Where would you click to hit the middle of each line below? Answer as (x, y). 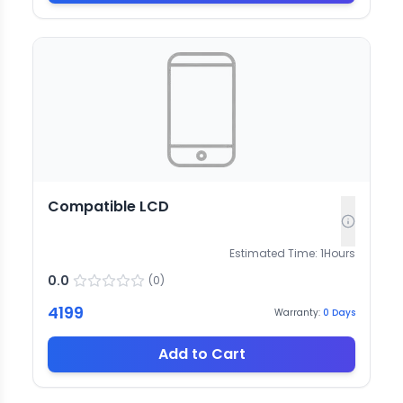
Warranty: (297, 313)
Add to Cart (201, 354)
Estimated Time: (273, 253)
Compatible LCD (108, 206)
